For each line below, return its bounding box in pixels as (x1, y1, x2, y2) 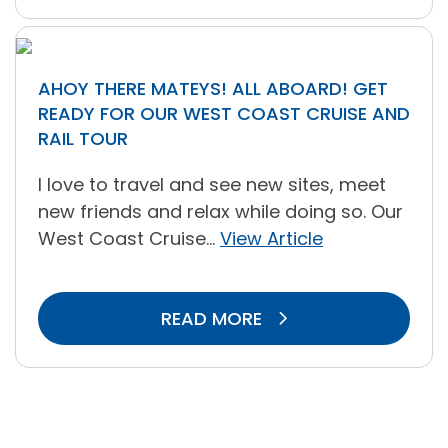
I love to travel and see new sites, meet (38, 172, 386, 197)
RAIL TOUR (38, 126, 128, 151)
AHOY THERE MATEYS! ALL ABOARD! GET (38, 76, 388, 101)
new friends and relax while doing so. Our (38, 199, 403, 224)
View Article (220, 226, 323, 251)
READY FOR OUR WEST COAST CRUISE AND (38, 101, 410, 126)
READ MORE (160, 306, 267, 331)
